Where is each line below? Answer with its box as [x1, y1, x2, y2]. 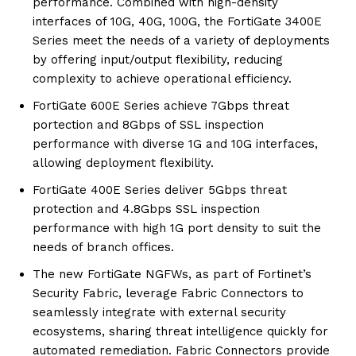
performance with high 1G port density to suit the [33, 221, 321, 236]
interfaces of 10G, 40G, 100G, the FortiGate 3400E [33, 14, 322, 29]
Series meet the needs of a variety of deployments [33, 33, 330, 48]
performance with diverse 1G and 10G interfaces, [33, 137, 318, 152]
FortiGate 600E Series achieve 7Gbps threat [33, 99, 289, 114]
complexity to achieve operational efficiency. [33, 72, 292, 87]
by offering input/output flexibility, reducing [33, 52, 283, 68]
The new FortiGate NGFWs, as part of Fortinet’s [33, 267, 311, 282]
